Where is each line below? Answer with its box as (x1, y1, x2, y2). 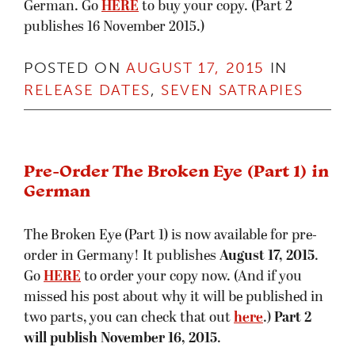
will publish (24, 331, 97, 347)
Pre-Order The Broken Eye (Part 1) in (24, 160, 329, 182)
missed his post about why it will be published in (24, 290, 323, 306)
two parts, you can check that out (24, 311, 234, 326)
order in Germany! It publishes (24, 249, 219, 265)
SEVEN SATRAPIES (161, 81, 304, 100)
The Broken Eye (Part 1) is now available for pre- (24, 228, 317, 244)
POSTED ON (24, 59, 126, 78)
